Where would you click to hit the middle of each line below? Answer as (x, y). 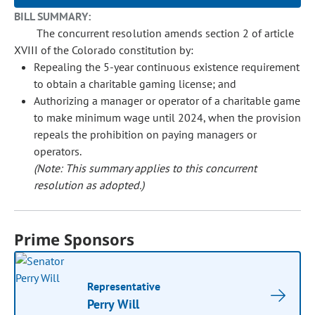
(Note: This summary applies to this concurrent (145, 168)
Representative (124, 286)
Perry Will (114, 304)
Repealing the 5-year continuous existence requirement (167, 67)
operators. (58, 151)
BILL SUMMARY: (53, 16)
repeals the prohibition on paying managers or (145, 134)
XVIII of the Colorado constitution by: (104, 50)
